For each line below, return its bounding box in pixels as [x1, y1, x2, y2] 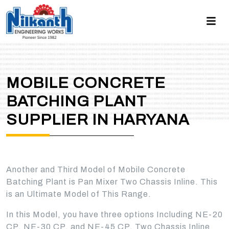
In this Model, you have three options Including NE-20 [6, 210, 223, 219]
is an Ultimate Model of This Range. [6, 190, 151, 198]
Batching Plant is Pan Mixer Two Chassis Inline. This [6, 177, 218, 186]
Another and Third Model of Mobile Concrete [6, 165, 186, 174]
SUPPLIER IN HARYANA [6, 111, 189, 128]
